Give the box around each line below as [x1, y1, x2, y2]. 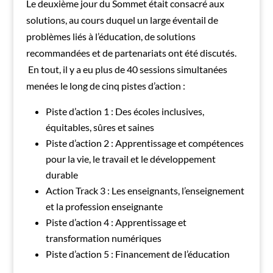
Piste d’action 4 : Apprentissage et [45, 216, 186, 229]
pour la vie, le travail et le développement [45, 153, 216, 165]
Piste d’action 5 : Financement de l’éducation [45, 248, 230, 260]
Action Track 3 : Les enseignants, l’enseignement [45, 185, 244, 197]
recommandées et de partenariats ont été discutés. [26, 47, 236, 59]
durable [45, 169, 78, 181]
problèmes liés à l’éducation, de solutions [26, 30, 196, 43]
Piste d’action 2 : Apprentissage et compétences [45, 137, 244, 149]
